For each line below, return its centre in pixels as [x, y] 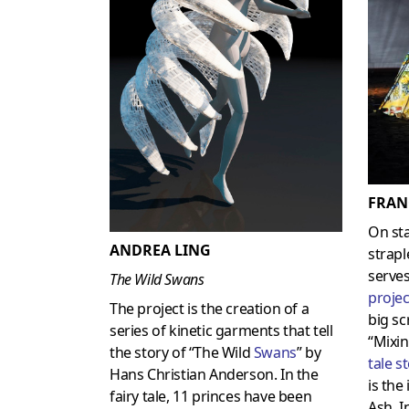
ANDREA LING [160, 251]
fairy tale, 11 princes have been [211, 397]
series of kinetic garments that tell [221, 331]
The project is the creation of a [210, 309]
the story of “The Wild [182, 353]
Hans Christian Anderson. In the [214, 375]
